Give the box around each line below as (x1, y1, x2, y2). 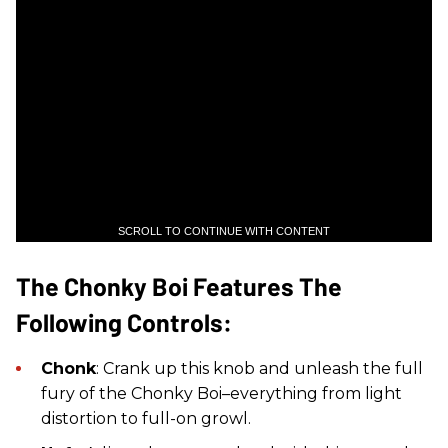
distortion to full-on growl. (41, 408, 251, 428)
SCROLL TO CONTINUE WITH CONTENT (118, 224, 330, 237)
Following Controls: (16, 306, 232, 337)
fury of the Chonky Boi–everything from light (41, 383, 402, 403)
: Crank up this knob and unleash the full (96, 358, 423, 378)
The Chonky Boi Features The (16, 270, 342, 301)
